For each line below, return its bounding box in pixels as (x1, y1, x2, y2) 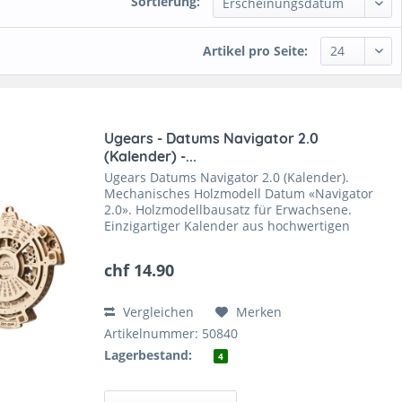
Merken (236, 302, 283, 320)
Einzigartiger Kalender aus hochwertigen (104, 216, 351, 234)
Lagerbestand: (104, 345, 193, 363)
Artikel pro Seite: (203, 41, 308, 59)
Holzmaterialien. (104, 232, 204, 250)
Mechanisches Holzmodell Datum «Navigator (104, 184, 374, 202)
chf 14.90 (104, 258, 175, 281)
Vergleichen (119, 302, 195, 320)
